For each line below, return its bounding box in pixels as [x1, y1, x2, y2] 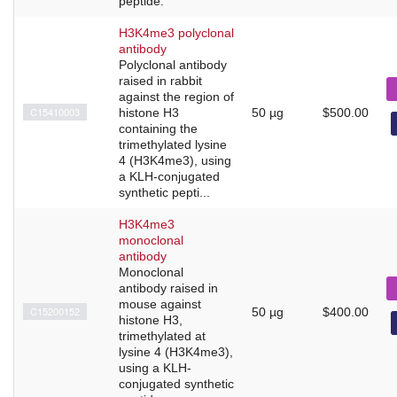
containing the [119, 121, 198, 136]
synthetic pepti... [119, 184, 210, 199]
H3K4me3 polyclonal [119, 25, 234, 40]
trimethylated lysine [119, 136, 227, 152]
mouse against [119, 296, 201, 311]
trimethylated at [119, 328, 206, 343]
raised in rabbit [119, 73, 202, 88]
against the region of [119, 89, 234, 104]
